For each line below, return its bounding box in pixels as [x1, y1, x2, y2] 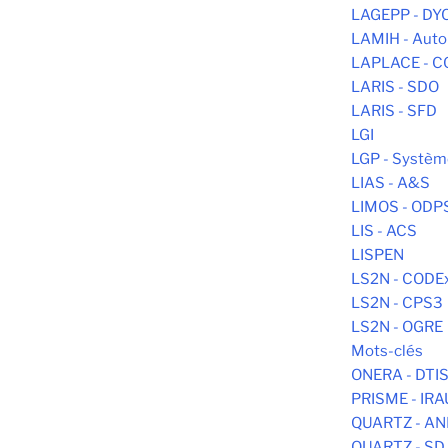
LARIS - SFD [351, 102, 437, 121]
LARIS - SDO [351, 78, 439, 97]
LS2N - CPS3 [351, 294, 443, 313]
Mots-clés [351, 342, 423, 361]
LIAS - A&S [351, 174, 430, 193]
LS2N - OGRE [351, 318, 443, 337]
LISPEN [351, 246, 404, 265]
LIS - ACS [351, 222, 417, 241]
